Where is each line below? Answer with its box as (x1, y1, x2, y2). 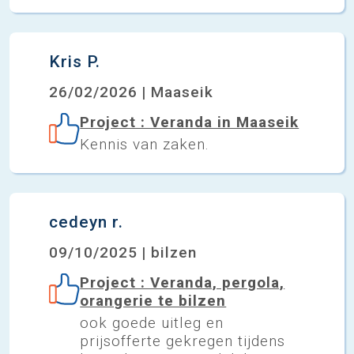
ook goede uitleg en (80, 313, 224, 332)
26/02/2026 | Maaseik (49, 82, 213, 101)
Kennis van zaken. (80, 134, 210, 153)
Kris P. (49, 51, 100, 71)
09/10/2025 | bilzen (49, 243, 198, 262)
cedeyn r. (49, 212, 123, 232)
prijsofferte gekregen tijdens (80, 331, 286, 350)
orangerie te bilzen (80, 291, 227, 310)
